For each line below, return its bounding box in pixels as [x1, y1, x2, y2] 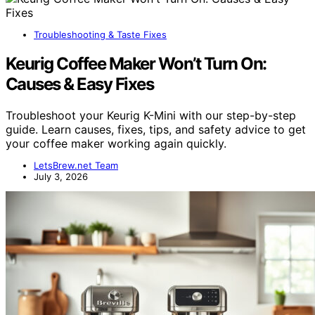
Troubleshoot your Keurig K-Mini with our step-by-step [6, 108, 296, 123]
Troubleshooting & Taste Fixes [34, 28, 167, 40]
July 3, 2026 [34, 171, 88, 183]
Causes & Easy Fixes [6, 74, 154, 95]
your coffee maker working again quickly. [6, 136, 226, 151]
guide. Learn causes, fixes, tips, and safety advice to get [6, 122, 306, 137]
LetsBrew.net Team [34, 160, 118, 172]
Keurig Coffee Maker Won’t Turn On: [6, 53, 266, 75]
